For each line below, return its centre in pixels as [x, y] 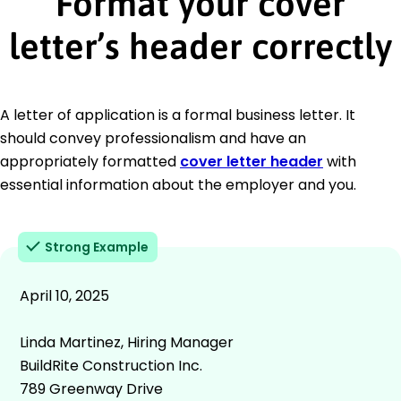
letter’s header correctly [200, 46]
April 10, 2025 [64, 295]
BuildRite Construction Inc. [111, 365]
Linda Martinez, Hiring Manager [127, 342]
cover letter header [252, 161]
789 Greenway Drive [91, 388]
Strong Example [97, 247]
